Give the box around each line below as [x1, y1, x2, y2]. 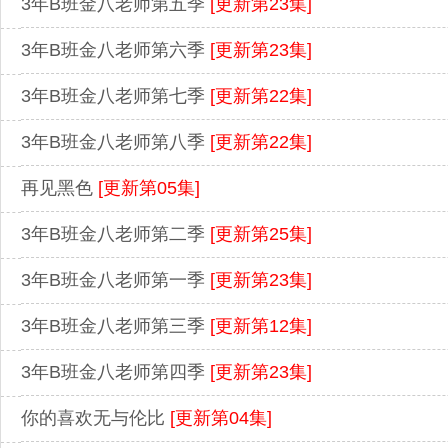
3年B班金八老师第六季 [21, 40, 210, 61]
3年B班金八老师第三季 [21, 316, 210, 337]
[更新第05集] [98, 178, 200, 199]
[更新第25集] [210, 224, 312, 245]
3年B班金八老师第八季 [21, 132, 210, 153]
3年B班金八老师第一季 [21, 270, 210, 291]
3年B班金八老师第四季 [21, 362, 210, 383]
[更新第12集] [210, 316, 312, 337]
